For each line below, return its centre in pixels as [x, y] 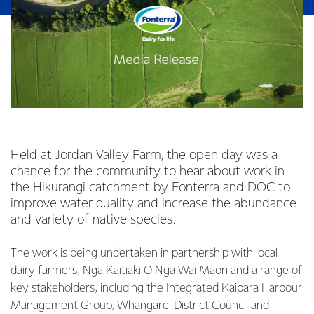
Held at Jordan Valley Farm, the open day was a [144, 155]
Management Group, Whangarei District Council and [140, 306]
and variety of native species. [93, 220]
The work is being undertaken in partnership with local [144, 253]
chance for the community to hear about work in [148, 171]
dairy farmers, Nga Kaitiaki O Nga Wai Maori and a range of [156, 271]
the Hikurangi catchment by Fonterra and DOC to [150, 187]
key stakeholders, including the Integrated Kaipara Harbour [156, 288]
